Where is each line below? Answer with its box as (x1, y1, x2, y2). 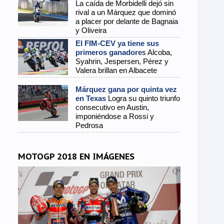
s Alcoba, (142, 48, 172, 57)
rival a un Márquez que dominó (75, 7, 176, 16)
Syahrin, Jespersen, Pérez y (75, 57, 169, 66)
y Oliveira (75, 25, 107, 34)
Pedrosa (75, 120, 103, 129)
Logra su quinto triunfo (106, 93, 180, 102)
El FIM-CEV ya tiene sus (75, 39, 159, 48)
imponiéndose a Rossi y (75, 111, 154, 120)
